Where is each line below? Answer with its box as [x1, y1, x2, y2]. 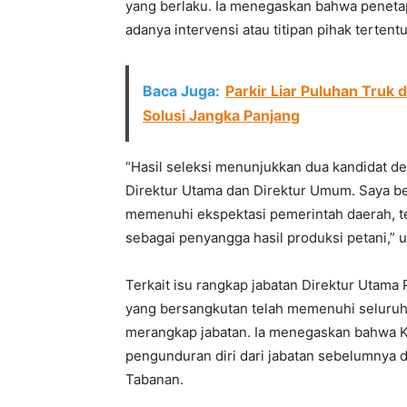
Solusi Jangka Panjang [143, 106, 300, 124]
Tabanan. [125, 371, 184, 388]
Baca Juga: [143, 82, 220, 100]
